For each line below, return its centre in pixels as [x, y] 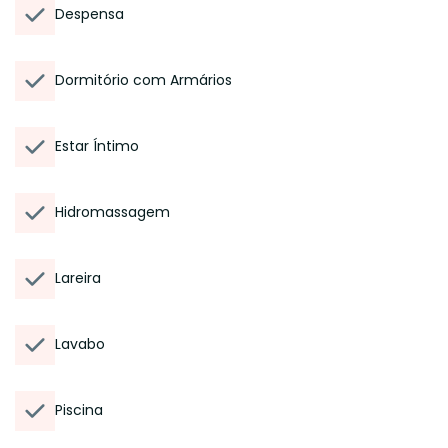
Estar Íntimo [97, 146]
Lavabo [80, 344]
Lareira [78, 278]
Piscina [79, 410]
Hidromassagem [112, 212]
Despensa [89, 14]
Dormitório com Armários [143, 80]
